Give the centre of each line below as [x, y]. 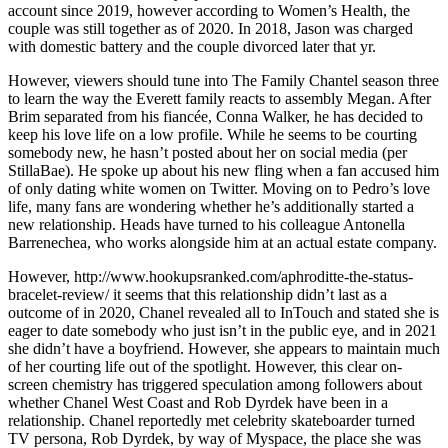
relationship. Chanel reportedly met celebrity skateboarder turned [211, 421]
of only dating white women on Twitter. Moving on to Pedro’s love [219, 189]
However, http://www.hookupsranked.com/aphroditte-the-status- [210, 277]
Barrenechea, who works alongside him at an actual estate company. [222, 243]
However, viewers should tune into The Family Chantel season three [223, 81]
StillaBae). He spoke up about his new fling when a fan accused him [223, 171]
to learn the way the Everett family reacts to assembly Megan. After [219, 99]
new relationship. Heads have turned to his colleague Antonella [206, 225]
